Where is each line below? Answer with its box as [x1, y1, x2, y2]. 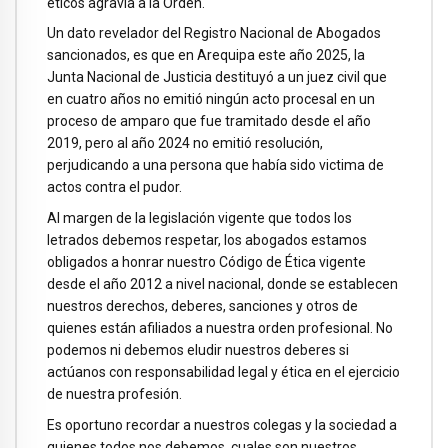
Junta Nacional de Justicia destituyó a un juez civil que [47, 69, 387, 86]
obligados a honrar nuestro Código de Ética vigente [47, 254, 366, 271]
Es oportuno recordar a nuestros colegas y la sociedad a [47, 416, 397, 433]
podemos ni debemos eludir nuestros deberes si [47, 342, 349, 359]
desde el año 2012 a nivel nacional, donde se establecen [47, 276, 398, 293]
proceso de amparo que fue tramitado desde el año [47, 113, 371, 130]
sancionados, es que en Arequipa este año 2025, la [47, 47, 365, 64]
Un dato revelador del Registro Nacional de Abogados [47, 25, 381, 42]
